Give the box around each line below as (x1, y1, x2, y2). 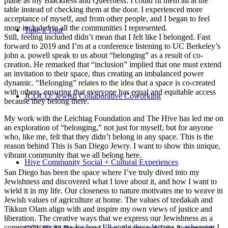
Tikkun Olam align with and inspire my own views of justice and (4, 204, 212, 213)
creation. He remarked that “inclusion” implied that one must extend (4, 60, 221, 69)
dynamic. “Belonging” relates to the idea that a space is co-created (4, 78, 215, 87)
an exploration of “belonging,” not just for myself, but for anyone (4, 123, 213, 132)
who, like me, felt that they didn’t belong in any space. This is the (4, 132, 213, 141)
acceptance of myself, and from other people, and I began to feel (4, 14, 210, 23)
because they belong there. (4, 96, 89, 105)
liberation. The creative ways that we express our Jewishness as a (4, 213, 213, 222)
